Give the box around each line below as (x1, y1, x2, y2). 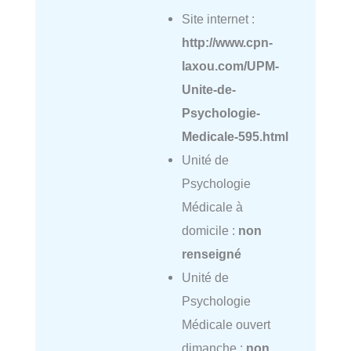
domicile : (181, 223, 238, 237)
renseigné (181, 246, 241, 261)
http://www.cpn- (181, 34, 273, 49)
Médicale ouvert (181, 317, 270, 331)
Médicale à (181, 199, 243, 214)
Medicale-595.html (181, 128, 288, 143)
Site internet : (181, 11, 255, 26)
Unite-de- (181, 81, 236, 96)
